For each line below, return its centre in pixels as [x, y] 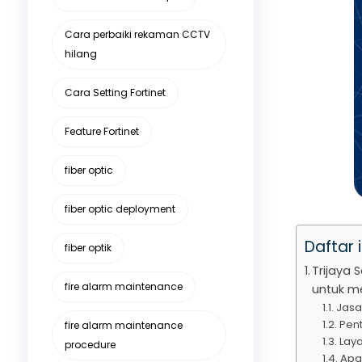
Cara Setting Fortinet [115, 93]
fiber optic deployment [120, 209]
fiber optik [88, 248]
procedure [90, 345]
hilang [80, 54]
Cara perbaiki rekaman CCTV [137, 34]
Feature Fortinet [101, 131]
